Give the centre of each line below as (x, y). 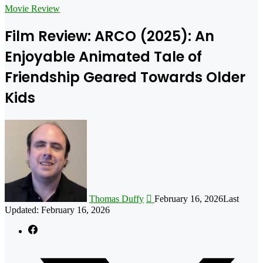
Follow (167, 124)
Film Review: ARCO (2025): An (109, 36)
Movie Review (32, 9)
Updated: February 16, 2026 (57, 210)
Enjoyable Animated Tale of (103, 56)
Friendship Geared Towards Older (125, 77)
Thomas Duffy (117, 198)
